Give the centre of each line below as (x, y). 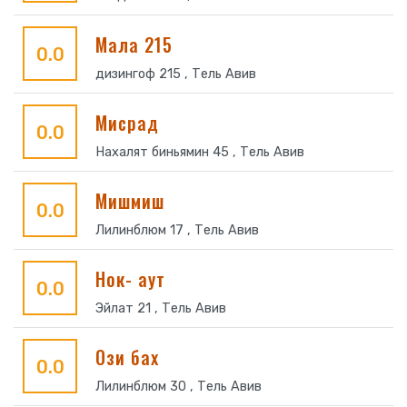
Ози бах (127, 357)
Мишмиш (130, 201)
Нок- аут (130, 279)
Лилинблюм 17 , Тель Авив (177, 230)
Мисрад (127, 123)
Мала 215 (134, 45)
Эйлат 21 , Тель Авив (161, 308)
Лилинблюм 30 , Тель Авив (179, 387)
